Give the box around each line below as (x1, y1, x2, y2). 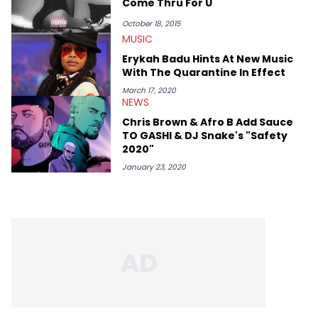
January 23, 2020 (122, 161, 186, 172)
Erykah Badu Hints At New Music (122, 51, 293, 66)
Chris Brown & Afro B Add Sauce (122, 114, 293, 129)
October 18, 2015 (122, 18, 181, 30)
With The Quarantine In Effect (122, 65, 285, 79)
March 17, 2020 (122, 84, 176, 96)
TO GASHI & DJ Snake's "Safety (122, 128, 287, 143)
